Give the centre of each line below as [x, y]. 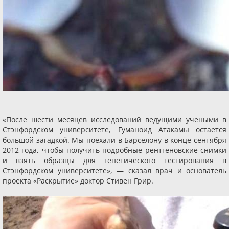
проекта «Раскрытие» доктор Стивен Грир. [78, 181]
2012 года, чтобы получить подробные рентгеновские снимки [114, 150]
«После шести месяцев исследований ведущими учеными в [114, 119]
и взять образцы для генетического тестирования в [114, 160]
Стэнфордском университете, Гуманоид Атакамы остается [114, 130]
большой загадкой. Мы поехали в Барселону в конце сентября [114, 140]
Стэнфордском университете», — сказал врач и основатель [114, 170]
